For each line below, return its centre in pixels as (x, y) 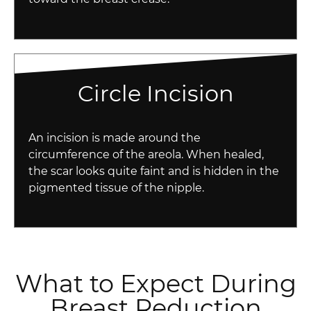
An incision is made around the (115, 137)
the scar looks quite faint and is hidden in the (154, 171)
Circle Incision (155, 93)
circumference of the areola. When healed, (146, 154)
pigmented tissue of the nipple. (117, 187)
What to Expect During (155, 284)
